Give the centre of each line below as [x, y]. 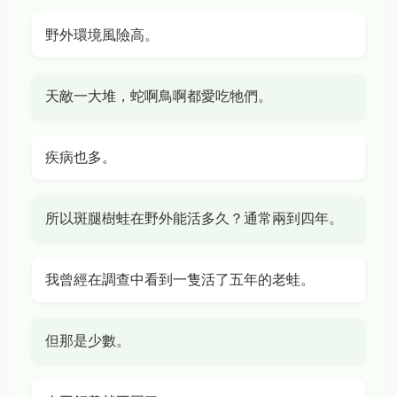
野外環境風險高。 [102, 35]
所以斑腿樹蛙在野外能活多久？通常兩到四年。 [194, 218]
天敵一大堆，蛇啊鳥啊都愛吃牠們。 [159, 96]
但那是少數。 [88, 340]
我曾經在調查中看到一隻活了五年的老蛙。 [180, 279]
